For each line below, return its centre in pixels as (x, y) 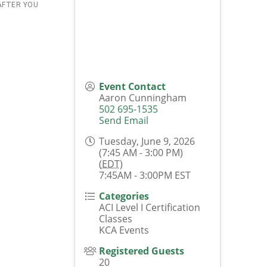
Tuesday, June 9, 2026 (147, 141)
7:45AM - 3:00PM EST (145, 175)
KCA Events (124, 230)
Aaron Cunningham (142, 97)
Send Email (123, 120)
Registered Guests (141, 251)
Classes (115, 218)
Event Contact (132, 86)
